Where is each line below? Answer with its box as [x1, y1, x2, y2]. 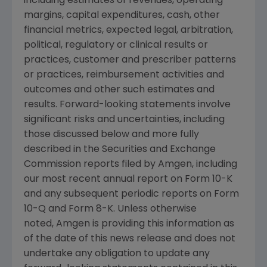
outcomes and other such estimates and [24, 85, 215, 95]
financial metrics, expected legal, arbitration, [24, 26, 233, 36]
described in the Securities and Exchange [24, 145, 216, 155]
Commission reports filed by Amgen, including [24, 160, 237, 170]
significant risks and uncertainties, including [24, 115, 225, 125]
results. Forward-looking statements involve [24, 100, 231, 110]
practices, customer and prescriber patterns [24, 55, 236, 66]
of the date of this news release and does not [24, 234, 235, 244]
